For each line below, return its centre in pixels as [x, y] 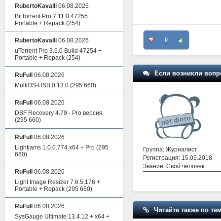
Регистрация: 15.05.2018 [178, 158]
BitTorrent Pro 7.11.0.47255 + [54, 16]
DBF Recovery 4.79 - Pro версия [59, 113]
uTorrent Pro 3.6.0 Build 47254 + [58, 51]
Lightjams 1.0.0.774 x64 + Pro [55, 147]
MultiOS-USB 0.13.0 [42, 85]
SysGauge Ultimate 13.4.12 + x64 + [62, 217]
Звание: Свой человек [174, 166]
